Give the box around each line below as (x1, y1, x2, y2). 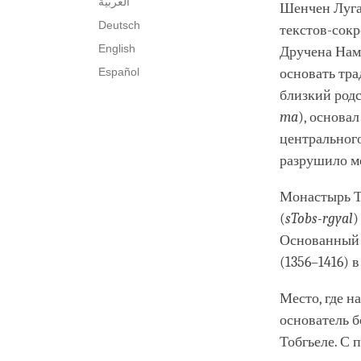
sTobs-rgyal (285, 210, 353, 228)
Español (98, 65, 139, 79)
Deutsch (98, 19, 140, 32)
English (98, 42, 135, 56)
